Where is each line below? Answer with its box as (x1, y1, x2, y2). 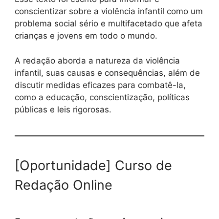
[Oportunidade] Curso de (15, 157, 172, 174)
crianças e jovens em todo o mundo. (15, 31, 157, 41)
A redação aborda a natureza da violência (15, 55, 180, 66)
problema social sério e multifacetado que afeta (15, 19, 202, 29)
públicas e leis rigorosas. (15, 104, 111, 114)
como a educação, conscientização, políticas (15, 92, 190, 102)
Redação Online (15, 176, 112, 193)
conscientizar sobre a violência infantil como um (15, 6, 203, 17)
